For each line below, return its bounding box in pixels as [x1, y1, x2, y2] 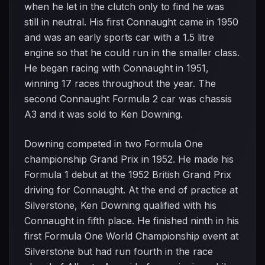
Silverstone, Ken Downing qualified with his [24, 199, 216, 211]
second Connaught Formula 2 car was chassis [24, 93, 232, 105]
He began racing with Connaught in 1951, [24, 62, 209, 74]
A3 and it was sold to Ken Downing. [24, 108, 183, 120]
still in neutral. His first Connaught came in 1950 [24, 16, 238, 28]
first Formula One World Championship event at [24, 230, 238, 242]
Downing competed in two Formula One [24, 138, 203, 150]
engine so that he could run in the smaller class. [24, 47, 240, 59]
